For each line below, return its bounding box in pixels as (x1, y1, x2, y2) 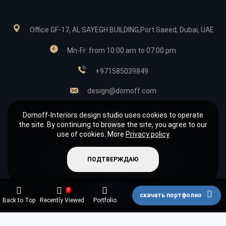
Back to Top (3, 197, 35, 204)
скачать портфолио (139, 192, 203, 199)
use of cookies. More (56, 130, 126, 138)
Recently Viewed (39, 197, 84, 204)
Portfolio (93, 197, 117, 204)
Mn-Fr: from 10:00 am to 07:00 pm (67, 46, 176, 55)
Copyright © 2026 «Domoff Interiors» (53, 156, 173, 165)
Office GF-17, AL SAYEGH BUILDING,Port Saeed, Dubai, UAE (29, 26, 214, 34)
